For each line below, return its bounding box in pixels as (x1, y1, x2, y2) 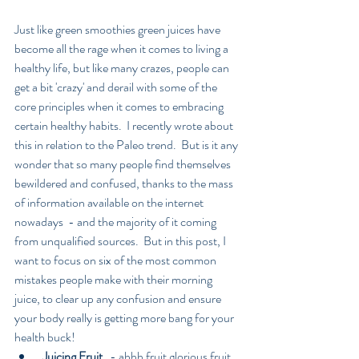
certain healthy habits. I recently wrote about (14, 116, 236, 135)
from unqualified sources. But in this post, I (14, 232, 228, 251)
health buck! (14, 328, 78, 347)
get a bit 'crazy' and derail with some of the (14, 78, 220, 97)
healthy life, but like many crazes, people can (14, 58, 232, 78)
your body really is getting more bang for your (14, 309, 236, 328)
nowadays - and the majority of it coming (14, 212, 219, 232)
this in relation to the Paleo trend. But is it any (14, 135, 240, 155)
